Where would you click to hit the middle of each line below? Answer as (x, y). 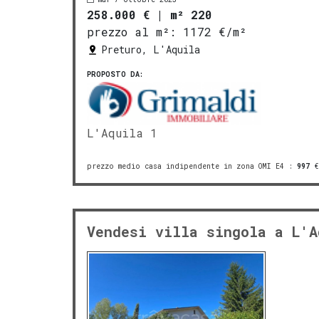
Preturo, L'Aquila (151, 49)
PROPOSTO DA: (115, 74)
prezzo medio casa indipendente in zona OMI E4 (185, 166)
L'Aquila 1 (122, 132)
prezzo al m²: (131, 31)
